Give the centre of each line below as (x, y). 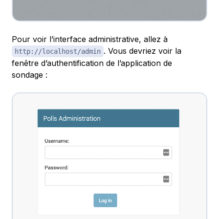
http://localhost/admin (58, 51)
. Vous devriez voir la (142, 51)
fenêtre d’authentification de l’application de (92, 63)
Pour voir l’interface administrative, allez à (90, 39)
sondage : (30, 75)
